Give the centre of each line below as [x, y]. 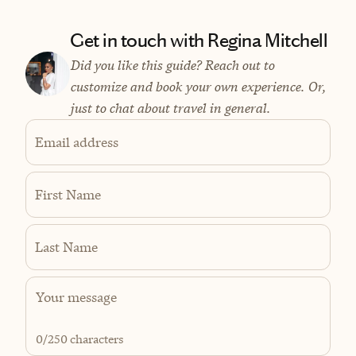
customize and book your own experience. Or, [198, 86]
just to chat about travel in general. [170, 108]
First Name [68, 194]
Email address [77, 142]
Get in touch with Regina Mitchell [199, 40]
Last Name [66, 247]
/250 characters [83, 339]
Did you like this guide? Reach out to [172, 65]
